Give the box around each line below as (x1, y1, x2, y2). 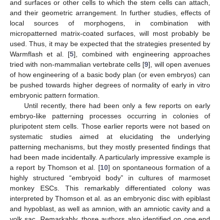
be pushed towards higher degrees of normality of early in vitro (10, 81, 210, 89)
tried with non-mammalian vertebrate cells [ (10, 60, 145, 69)
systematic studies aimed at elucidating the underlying (10, 133, 210, 141)
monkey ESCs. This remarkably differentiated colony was (10, 184, 210, 192)
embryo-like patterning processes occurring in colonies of (10, 112, 210, 120)
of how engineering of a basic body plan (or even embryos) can (10, 71, 210, 79)
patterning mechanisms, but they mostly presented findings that (10, 143, 210, 151)
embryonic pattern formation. (10, 91, 100, 100)
